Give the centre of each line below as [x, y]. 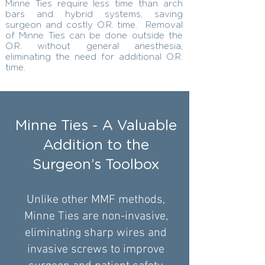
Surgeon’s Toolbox [96, 165]
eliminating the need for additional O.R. [94, 57]
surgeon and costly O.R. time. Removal [94, 25]
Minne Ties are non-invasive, [96, 216]
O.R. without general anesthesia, [94, 46]
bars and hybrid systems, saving [94, 14]
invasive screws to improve [96, 250]
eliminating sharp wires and [96, 233]
